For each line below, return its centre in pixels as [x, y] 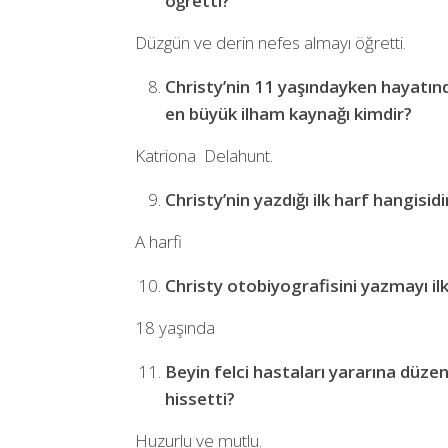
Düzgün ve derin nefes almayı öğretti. [270, 42]
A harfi [158, 241]
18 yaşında [174, 327]
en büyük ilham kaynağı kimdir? [288, 113]
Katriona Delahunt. [203, 155]
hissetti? [199, 398]
